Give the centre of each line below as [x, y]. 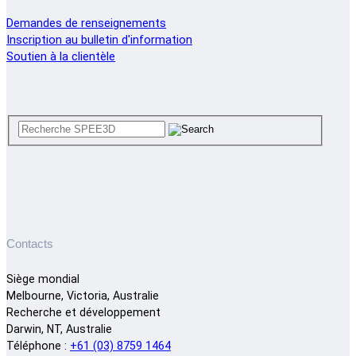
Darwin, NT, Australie [59, 329]
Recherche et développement [83, 313]
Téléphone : [38, 346]
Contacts [30, 244]
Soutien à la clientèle [61, 57]
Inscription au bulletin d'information [99, 41]
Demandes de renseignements [86, 24]
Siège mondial [43, 279]
